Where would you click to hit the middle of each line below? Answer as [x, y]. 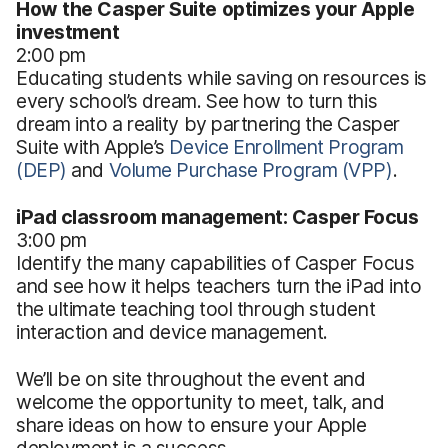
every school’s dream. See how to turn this [197, 100]
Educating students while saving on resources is [221, 77]
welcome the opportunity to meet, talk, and [200, 401]
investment [68, 31]
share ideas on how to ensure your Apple [191, 424]
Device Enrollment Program [286, 146]
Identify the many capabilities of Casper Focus [215, 262]
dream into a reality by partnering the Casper [208, 123]
